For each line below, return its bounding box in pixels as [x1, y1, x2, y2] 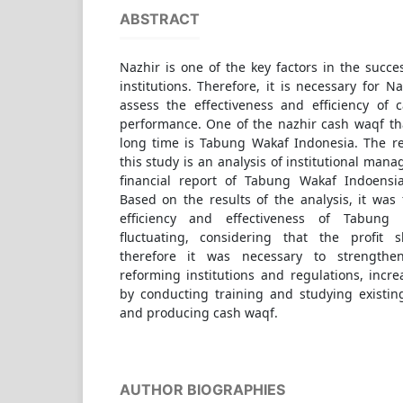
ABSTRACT [119, 10, 200, 29]
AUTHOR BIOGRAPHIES [119, 381, 285, 399]
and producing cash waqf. [119, 304, 278, 322]
